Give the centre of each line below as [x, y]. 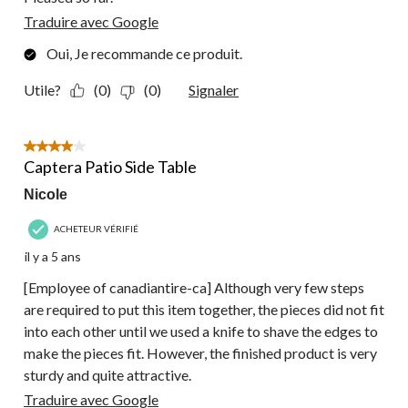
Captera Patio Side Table [110, 167]
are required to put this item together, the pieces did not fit [204, 310]
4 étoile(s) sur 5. [72, 148]
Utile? [42, 90]
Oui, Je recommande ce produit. [144, 54]
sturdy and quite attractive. [107, 375]
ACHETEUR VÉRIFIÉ [96, 228]
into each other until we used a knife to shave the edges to [201, 331]
